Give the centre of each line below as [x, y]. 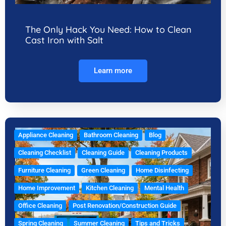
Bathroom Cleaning [111, 135]
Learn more [113, 70]
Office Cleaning [40, 205]
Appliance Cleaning [46, 135]
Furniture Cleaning [44, 170]
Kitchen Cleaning [110, 188]
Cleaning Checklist [45, 152]
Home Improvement [47, 188]
